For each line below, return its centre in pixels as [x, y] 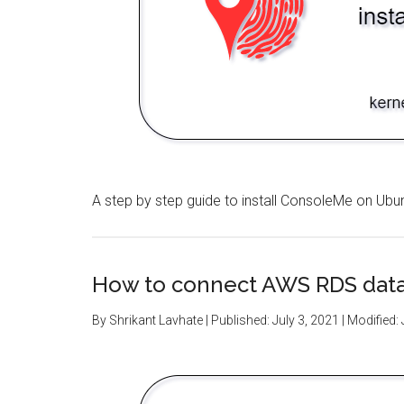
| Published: [238, 320]
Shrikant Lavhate [156, 320]
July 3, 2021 [306, 320]
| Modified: [370, 320]
